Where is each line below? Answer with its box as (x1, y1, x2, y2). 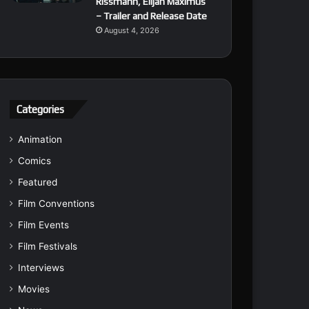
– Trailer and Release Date (95, 10, 207, 21)
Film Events (17, 219, 69, 230)
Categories (16, 103, 64, 115)
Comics (17, 155, 51, 166)
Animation (17, 134, 62, 145)
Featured (17, 177, 57, 188)
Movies (17, 283, 50, 295)
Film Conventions (17, 198, 94, 209)
